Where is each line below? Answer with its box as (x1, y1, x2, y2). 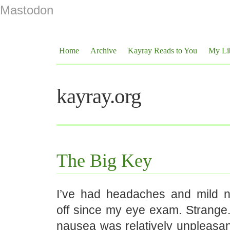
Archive (90, 46, 117, 55)
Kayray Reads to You (128, 46, 197, 55)
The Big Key (56, 150, 152, 171)
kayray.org (56, 84, 141, 108)
